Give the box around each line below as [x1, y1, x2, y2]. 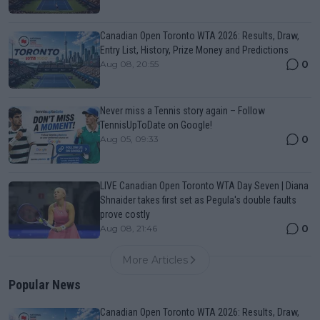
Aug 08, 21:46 [100, 222, 157, 234]
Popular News [9, 276, 81, 292]
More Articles [122, 253, 188, 266]
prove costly [100, 208, 150, 220]
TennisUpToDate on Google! [100, 119, 212, 131]
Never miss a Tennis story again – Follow [100, 104, 265, 116]
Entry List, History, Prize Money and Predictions [100, 44, 289, 56]
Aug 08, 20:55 [100, 58, 159, 69]
